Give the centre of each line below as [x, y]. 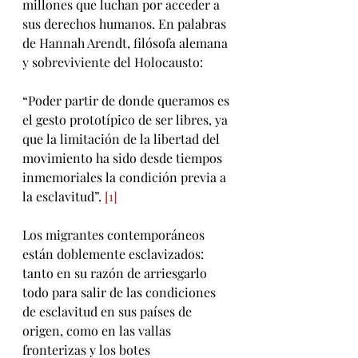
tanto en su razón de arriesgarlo [116, 273]
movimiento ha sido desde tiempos [124, 158]
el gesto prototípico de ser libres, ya [127, 120]
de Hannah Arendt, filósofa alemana [127, 43]
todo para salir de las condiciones [121, 292]
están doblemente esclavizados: [115, 254]
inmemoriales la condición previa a [126, 177]
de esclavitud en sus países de [109, 312]
